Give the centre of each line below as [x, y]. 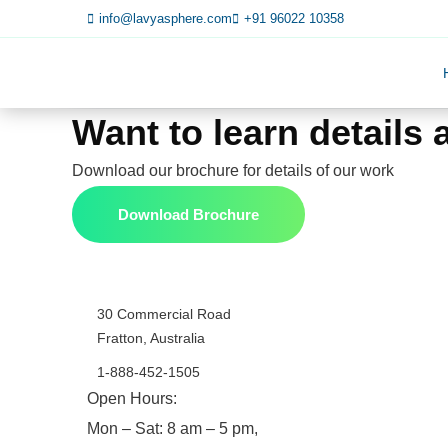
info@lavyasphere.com [165, 18]
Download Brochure [188, 214]
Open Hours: [132, 398]
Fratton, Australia [151, 338]
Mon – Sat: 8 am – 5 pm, [172, 428]
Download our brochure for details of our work [233, 170]
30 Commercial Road [164, 314]
